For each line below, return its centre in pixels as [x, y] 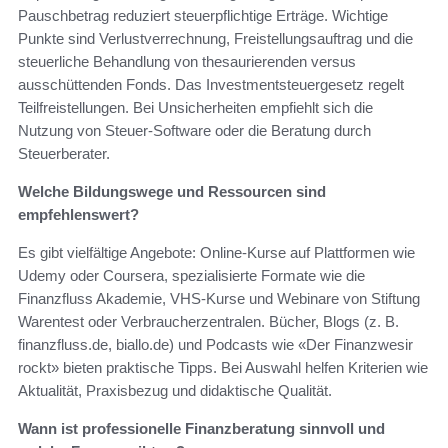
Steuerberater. [64, 153]
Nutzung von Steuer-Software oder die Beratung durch [194, 130]
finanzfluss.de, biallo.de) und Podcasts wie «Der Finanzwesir [215, 344]
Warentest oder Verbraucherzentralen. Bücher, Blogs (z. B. [208, 321]
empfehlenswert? [78, 214]
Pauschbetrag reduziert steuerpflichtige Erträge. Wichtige [203, 15]
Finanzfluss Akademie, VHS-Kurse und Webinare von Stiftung [219, 298]
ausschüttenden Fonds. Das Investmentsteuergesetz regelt [211, 84]
